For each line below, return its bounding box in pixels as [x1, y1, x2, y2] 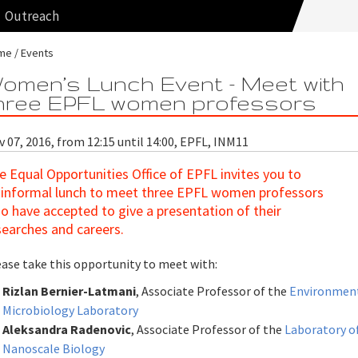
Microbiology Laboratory [2, 301, 139, 318]
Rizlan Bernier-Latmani [2, 282, 137, 299]
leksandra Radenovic [10, 320, 132, 337]
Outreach [5, 7, 60, 25]
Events [21, 46, 54, 60]
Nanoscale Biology [2, 340, 105, 356]
